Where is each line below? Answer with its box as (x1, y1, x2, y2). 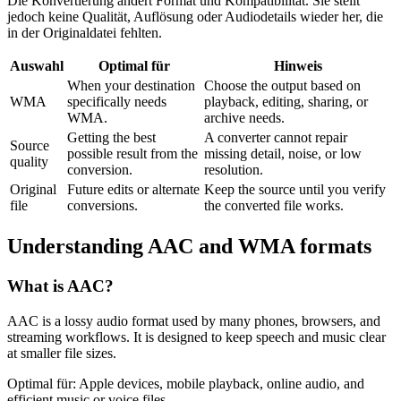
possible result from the (67, 146, 198, 162)
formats (294, 235, 371, 259)
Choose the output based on (204, 78, 361, 94)
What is (7, 276, 67, 295)
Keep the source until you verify (204, 182, 386, 198)
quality (10, 154, 48, 170)
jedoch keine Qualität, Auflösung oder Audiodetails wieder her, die (7, 9, 383, 25)
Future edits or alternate (67, 182, 200, 198)
